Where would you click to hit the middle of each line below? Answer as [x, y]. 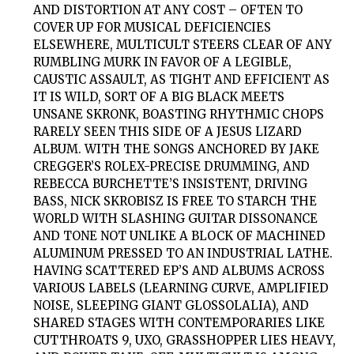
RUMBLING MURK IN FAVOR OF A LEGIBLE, [163, 62]
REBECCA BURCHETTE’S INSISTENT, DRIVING [171, 183]
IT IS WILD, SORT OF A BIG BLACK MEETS [159, 96]
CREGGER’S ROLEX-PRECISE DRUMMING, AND [172, 166]
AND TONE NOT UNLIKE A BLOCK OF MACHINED [180, 235]
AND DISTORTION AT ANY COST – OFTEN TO [168, 9]
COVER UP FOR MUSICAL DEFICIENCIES [153, 27]
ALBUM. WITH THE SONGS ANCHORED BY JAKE [177, 149]
